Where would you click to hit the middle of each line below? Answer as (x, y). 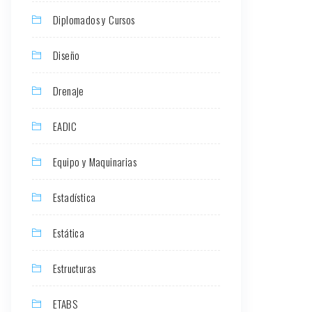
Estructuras (75, 268)
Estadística (75, 197)
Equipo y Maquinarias (95, 161)
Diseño (67, 55)
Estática (69, 232)
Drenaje (69, 90)
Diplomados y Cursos (94, 19)
